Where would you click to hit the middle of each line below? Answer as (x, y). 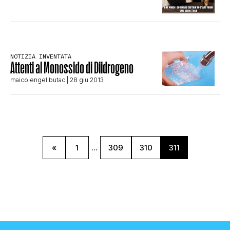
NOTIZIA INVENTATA (41, 56)
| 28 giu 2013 (84, 80)
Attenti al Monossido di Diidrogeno (72, 68)
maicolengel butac (38, 80)
